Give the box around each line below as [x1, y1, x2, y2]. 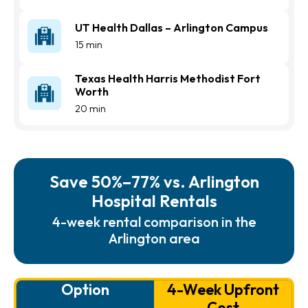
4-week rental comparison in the [52, 212, 256, 230]
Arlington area [108, 229, 200, 247]
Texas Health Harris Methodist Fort [74, 71, 261, 85]
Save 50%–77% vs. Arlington [49, 170, 259, 192]
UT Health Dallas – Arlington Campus [74, 21, 268, 35]
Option [61, 279, 109, 299]
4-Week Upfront [166, 279, 279, 299]
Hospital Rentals [91, 190, 217, 211]
